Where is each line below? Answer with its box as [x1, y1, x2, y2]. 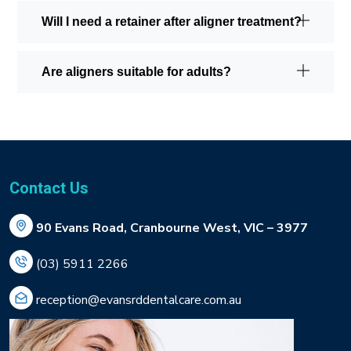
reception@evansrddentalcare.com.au [36, 291, 241, 309]
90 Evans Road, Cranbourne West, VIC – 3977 [36, 219, 308, 237]
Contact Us [9, 176, 89, 200]
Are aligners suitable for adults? [42, 64, 231, 78]
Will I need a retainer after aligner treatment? [42, 14, 302, 28]
